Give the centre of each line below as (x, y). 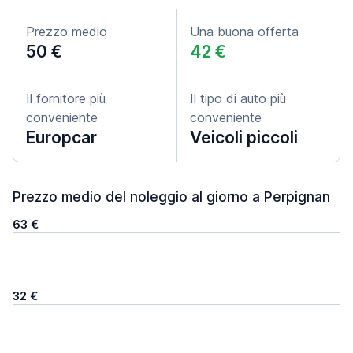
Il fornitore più (66, 98)
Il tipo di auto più (238, 98)
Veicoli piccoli (244, 137)
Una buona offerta (244, 32)
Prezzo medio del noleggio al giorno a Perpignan (171, 197)
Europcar (61, 137)
